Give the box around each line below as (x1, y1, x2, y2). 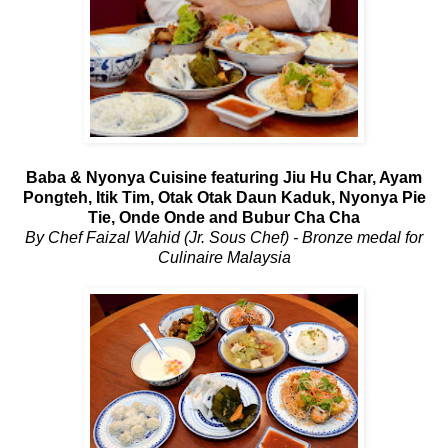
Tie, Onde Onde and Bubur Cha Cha (88, 208, 360, 226)
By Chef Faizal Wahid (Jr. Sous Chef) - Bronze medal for (25, 228, 423, 246)
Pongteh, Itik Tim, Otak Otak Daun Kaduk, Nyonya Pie (22, 188, 426, 206)
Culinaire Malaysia (157, 248, 291, 266)
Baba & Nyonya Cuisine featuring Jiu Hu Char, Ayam (26, 168, 422, 186)
